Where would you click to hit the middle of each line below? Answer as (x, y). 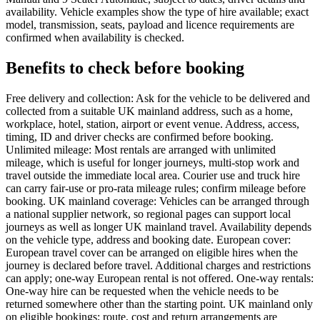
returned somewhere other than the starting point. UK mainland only (159, 304)
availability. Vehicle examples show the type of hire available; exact (157, 12)
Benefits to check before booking (125, 68)
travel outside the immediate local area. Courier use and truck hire (153, 176)
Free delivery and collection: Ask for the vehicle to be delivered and (158, 99)
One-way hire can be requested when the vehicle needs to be (142, 291)
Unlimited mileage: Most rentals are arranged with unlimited (141, 150)
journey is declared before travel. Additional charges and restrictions (158, 266)
